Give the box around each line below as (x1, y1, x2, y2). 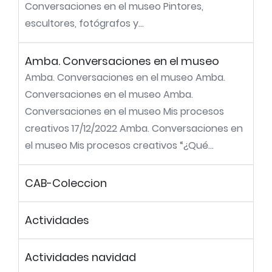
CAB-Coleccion (25, 175, 107, 191)
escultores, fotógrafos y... (25, 16, 144, 30)
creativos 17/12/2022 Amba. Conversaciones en (25, 121, 243, 135)
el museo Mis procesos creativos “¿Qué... (25, 138, 214, 152)
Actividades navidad (25, 250, 136, 265)
